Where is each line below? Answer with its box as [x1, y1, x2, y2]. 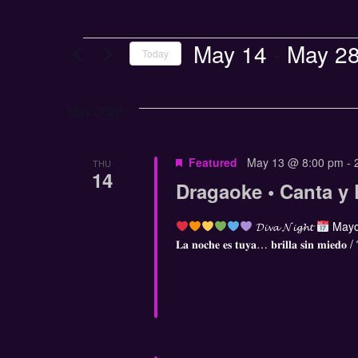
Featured [188, 153, 237, 170]
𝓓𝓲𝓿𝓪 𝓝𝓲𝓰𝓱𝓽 [252, 217, 316, 234]
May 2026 [67, 101, 123, 120]
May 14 [193, 37, 267, 70]
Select [193, 66, 230, 83]
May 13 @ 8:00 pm [246, 153, 344, 170]
